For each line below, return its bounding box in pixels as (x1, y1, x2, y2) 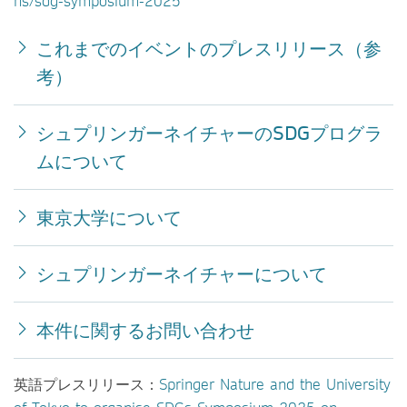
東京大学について (36, 205, 182, 229)
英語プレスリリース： (14, 374, 159, 393)
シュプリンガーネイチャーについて (36, 262, 327, 285)
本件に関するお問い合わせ (36, 318, 254, 342)
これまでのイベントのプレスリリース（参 (36, 36, 382, 60)
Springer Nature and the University (159, 374, 391, 393)
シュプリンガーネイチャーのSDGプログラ (36, 121, 382, 144)
